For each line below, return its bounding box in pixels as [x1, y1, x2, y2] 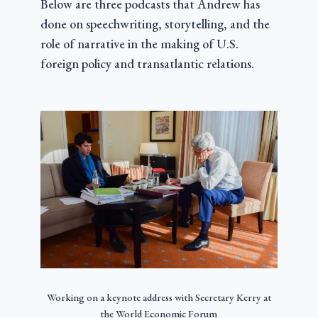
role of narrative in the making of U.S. [40, 35, 238, 52]
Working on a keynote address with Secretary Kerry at [46, 290, 271, 304]
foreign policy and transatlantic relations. [40, 55, 254, 72]
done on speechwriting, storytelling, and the [40, 15, 270, 32]
